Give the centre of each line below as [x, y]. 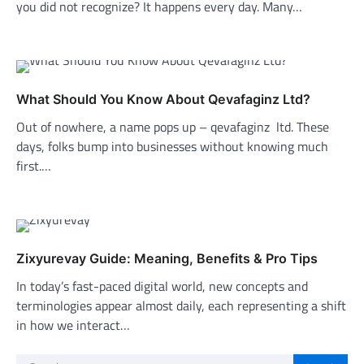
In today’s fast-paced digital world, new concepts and [162, 286]
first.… [34, 165]
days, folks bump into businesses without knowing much [172, 146]
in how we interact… [73, 325]
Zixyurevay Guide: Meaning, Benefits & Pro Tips [167, 258]
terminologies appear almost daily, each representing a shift [181, 305]
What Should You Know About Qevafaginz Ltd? [163, 99]
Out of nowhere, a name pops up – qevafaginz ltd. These [173, 126]
